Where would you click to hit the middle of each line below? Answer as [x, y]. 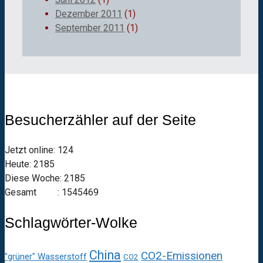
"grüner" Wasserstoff [46, 256]
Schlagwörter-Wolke [71, 222]
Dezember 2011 [89, 14]
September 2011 [90, 28]
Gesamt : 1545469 [52, 193]
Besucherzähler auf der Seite [100, 120]
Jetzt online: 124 [39, 150]
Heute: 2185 [30, 164]
